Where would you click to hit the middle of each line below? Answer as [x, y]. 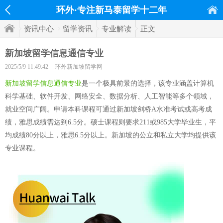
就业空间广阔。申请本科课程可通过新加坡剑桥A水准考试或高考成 [109, 109]
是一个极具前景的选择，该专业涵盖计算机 [148, 83]
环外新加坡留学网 [79, 67]
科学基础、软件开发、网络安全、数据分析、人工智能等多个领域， [110, 96]
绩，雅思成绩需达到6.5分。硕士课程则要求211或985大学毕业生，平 [111, 122]
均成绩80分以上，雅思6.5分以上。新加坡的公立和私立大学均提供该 [111, 135]
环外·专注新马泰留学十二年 [111, 10]
